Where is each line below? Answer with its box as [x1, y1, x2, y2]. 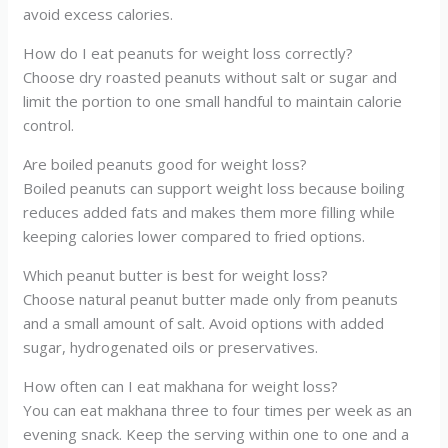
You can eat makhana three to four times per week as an [23, 399, 413, 420]
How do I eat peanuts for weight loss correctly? [23, 42, 354, 63]
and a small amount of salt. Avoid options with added [23, 312, 385, 333]
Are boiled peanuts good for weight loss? [23, 153, 308, 174]
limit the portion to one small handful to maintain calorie [23, 90, 403, 111]
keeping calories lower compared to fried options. [23, 225, 366, 246]
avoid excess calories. [23, 3, 174, 24]
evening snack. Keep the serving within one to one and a [23, 423, 410, 444]
